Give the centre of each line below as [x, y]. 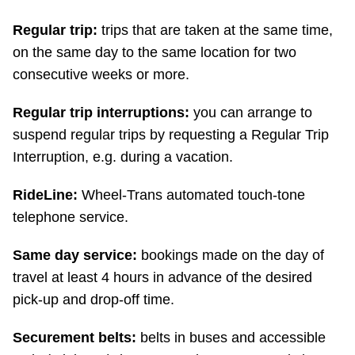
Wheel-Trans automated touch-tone [191, 195]
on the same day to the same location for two [155, 53]
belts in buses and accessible [231, 338]
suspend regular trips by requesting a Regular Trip [171, 135]
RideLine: [45, 195]
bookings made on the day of [231, 256]
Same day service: [75, 256]
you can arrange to [251, 113]
